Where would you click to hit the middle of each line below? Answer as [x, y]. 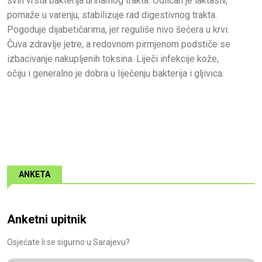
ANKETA [35, 175]
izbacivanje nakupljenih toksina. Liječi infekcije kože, [113, 59]
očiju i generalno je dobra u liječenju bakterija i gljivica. [116, 74]
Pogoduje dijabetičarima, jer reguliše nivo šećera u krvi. [118, 30]
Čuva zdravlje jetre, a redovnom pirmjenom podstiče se [119, 44]
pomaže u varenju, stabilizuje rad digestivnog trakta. [112, 15]
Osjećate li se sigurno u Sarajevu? [68, 242]
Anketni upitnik [47, 220]
